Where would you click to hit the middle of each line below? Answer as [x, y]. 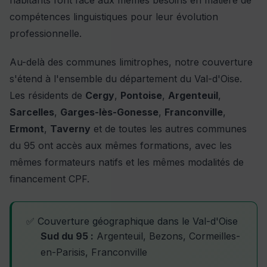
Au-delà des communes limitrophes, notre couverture [131, 62]
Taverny [70, 129]
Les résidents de [47, 96]
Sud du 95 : [67, 236]
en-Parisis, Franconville [94, 252]
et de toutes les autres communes [169, 129]
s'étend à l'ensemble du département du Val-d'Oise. [126, 79]
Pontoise [141, 96]
